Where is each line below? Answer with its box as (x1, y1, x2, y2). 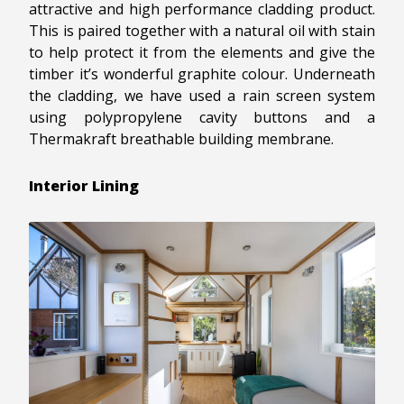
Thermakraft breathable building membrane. (29, 128, 334, 149)
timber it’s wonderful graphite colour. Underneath (29, 63, 375, 84)
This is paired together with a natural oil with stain (29, 20, 375, 41)
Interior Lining (29, 175, 139, 196)
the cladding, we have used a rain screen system (29, 85, 375, 106)
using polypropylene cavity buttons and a (29, 106, 375, 127)
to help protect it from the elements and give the (29, 41, 375, 62)
